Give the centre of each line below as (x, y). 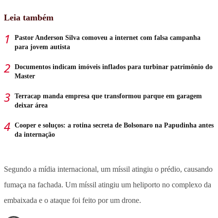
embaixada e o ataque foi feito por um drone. (73, 200)
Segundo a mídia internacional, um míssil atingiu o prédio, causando (108, 169)
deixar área (31, 105)
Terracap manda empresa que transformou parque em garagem (108, 96)
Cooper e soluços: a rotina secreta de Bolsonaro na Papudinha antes (114, 125)
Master (25, 76)
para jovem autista (42, 47)
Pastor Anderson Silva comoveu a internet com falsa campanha (108, 37)
